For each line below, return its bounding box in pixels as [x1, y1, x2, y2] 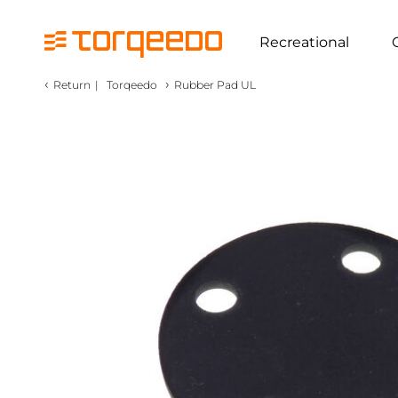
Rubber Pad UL [174, 78, 256, 92]
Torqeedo [107, 78, 157, 92]
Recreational [259, 33, 349, 51]
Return [53, 78, 91, 92]
